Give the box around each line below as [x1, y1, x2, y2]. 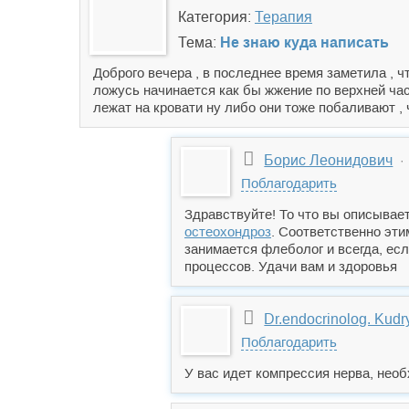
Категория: [178, 9, 255, 25]
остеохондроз [184, 224, 271, 239]
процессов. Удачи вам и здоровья [184, 258, 397, 274]
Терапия [255, 9, 312, 25]
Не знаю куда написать [220, 35, 389, 50]
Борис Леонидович [264, 152, 393, 168]
